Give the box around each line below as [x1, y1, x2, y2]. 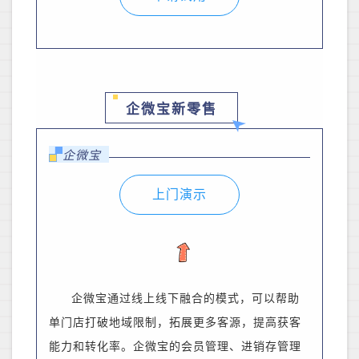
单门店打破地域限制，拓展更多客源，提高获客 [49, 317, 301, 329]
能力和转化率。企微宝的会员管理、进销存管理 [49, 341, 301, 353]
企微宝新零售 [126, 102, 218, 118]
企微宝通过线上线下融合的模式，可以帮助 [71, 292, 300, 305]
